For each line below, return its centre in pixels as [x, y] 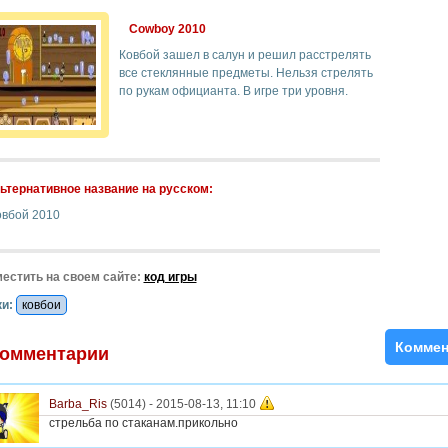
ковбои [41, 305]
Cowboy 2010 [167, 29]
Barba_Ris [77, 404]
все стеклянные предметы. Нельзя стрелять [245, 73]
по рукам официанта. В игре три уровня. [233, 91]
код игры [170, 277]
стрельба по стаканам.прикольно [143, 423]
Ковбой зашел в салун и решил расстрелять [244, 55]
